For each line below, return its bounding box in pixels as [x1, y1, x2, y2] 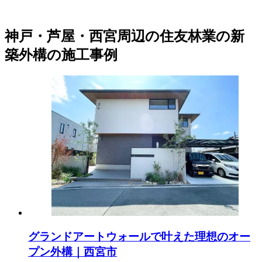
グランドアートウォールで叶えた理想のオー [28, 230, 250, 243]
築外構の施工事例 [5, 47, 118, 63]
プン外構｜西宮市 [28, 246, 117, 258]
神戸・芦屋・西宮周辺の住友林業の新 [5, 28, 244, 44]
